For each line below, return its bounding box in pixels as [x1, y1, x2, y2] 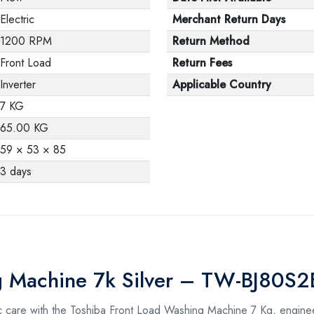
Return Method [172, 32, 250, 49]
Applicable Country [172, 76, 271, 93]
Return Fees [172, 54, 232, 71]
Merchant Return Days [172, 11, 285, 27]
